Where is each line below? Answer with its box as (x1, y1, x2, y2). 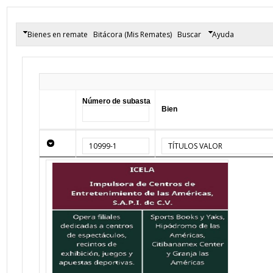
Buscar (177, 29, 201, 40)
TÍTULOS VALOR (168, 140, 223, 151)
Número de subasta (82, 96, 151, 105)
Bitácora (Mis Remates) (93, 29, 172, 40)
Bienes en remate (21, 29, 88, 40)
